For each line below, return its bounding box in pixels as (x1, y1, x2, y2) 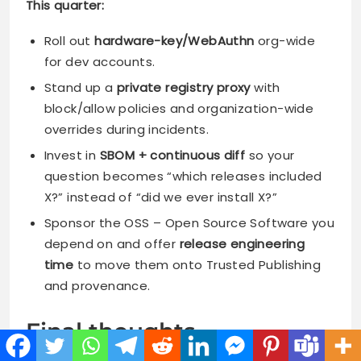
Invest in (44, 147, 100, 164)
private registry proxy (116, 79, 251, 97)
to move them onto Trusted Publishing (73, 256, 321, 274)
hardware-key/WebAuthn (94, 32, 255, 50)
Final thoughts (26, 317, 195, 345)
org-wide (254, 32, 316, 50)
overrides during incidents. (44, 121, 210, 139)
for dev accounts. (44, 53, 156, 71)
